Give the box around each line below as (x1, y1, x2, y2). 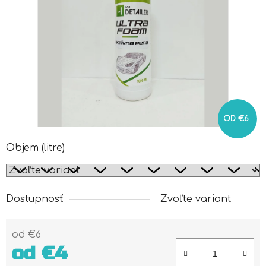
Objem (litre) (6, 142, 65, 154)
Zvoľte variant (160, 194, 231, 205)
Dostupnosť (6, 194, 63, 205)
